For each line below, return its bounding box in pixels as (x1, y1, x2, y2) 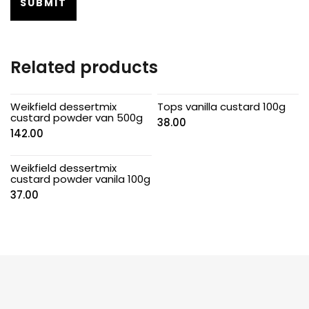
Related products (10, 55, 158, 79)
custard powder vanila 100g (10, 171, 150, 186)
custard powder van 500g (10, 110, 143, 125)
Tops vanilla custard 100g (157, 99, 286, 114)
